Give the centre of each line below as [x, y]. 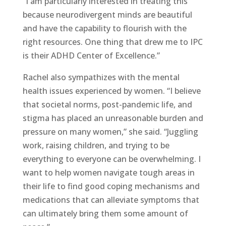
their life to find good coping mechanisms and [111, 186]
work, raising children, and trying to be [96, 145]
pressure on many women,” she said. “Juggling [110, 131]
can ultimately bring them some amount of [105, 213]
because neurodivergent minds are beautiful [107, 14]
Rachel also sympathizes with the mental [101, 77]
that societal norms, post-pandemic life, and [107, 104]
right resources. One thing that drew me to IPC [112, 42]
